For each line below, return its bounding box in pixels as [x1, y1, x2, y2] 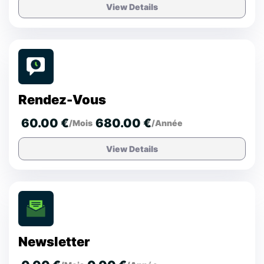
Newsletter [18, 233, 90, 249]
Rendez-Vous [18, 91, 106, 107]
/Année [151, 118, 183, 128]
